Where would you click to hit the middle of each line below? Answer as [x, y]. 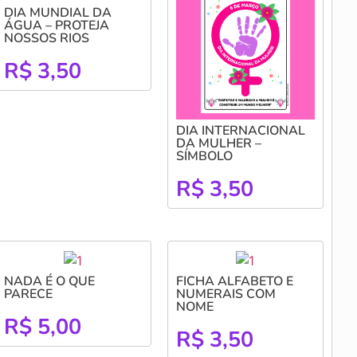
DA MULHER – [218, 143]
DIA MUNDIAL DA [57, 12]
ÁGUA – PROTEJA [56, 25]
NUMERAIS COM [226, 294]
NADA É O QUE [49, 281]
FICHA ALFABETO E [234, 281]
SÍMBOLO [204, 156]
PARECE [28, 294]
